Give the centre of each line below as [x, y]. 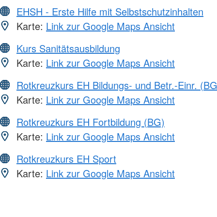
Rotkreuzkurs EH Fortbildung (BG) [91, 122]
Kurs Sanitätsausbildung [68, 48]
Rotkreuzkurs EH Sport [66, 158]
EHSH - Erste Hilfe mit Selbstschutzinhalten [110, 11]
